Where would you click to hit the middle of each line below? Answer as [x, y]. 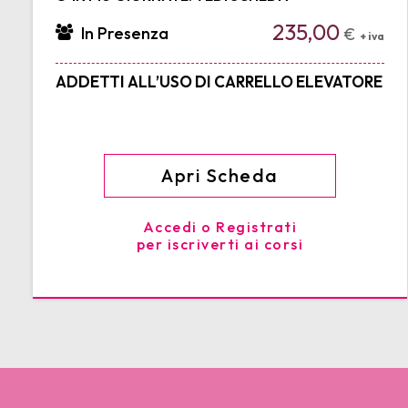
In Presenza [123, 34]
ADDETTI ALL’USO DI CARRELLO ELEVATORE [219, 82]
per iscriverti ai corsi [220, 245]
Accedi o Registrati [220, 227]
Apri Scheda [220, 176]
